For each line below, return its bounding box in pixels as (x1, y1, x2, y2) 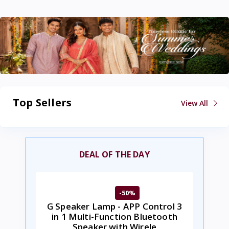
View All (181, 98, 210, 108)
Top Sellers (13, 95, 72, 109)
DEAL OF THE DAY (79, 148, 150, 160)
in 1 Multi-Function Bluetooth (52, 210, 177, 222)
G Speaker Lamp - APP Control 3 (47, 200, 182, 212)
